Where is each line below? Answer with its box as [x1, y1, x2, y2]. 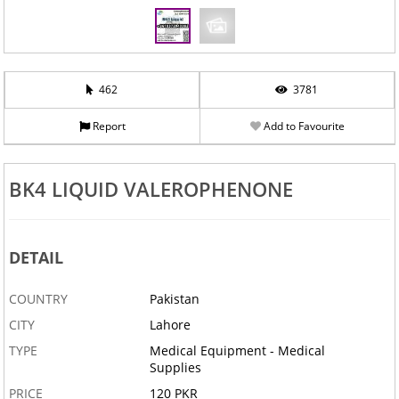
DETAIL [8, 247, 63, 269]
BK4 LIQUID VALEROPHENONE [8, 175, 293, 203]
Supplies [150, 359, 202, 377]
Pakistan [150, 290, 200, 308]
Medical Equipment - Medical [150, 342, 326, 360]
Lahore [150, 316, 191, 334]
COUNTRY [8, 290, 68, 308]
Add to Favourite [260, 118, 345, 134]
